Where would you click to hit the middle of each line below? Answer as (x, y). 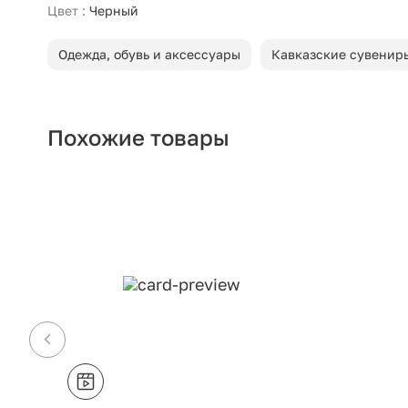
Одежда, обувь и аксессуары (149, 55)
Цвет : (66, 11)
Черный (114, 11)
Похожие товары (138, 138)
